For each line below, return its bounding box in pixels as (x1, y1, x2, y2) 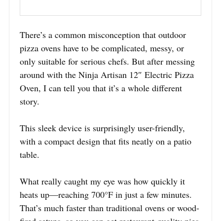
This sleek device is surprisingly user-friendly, (20, 122, 185, 134)
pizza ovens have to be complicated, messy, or (20, 42, 184, 54)
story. (20, 95, 39, 108)
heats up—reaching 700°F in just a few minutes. (20, 188, 192, 201)
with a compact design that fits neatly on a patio (20, 135, 191, 147)
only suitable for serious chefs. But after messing (20, 55, 195, 68)
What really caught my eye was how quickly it (20, 175, 185, 187)
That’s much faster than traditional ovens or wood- (20, 202, 199, 214)
